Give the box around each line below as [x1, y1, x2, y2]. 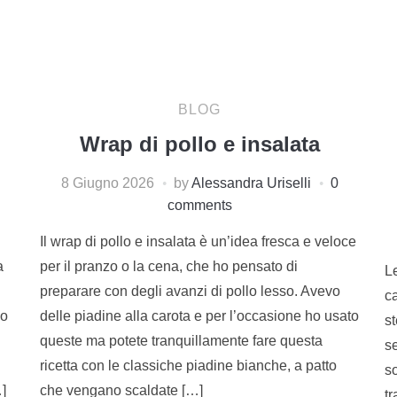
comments [167, 197, 232, 213]
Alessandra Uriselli [191, 175, 311, 191]
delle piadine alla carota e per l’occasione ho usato [40, 307, 360, 323]
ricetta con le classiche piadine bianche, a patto [40, 357, 338, 373]
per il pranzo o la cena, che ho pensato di [40, 258, 299, 274]
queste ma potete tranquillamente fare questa [40, 332, 323, 348]
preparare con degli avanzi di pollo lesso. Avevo [40, 283, 341, 299]
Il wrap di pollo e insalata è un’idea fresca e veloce [40, 233, 357, 249]
